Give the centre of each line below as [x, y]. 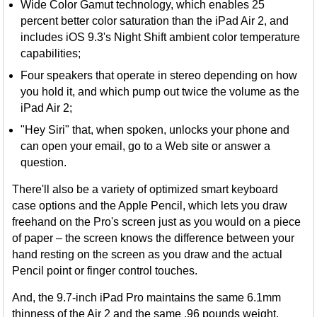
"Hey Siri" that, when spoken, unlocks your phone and [155, 130]
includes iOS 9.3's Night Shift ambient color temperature [161, 38]
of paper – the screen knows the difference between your [154, 238]
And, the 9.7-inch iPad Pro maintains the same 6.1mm [147, 298]
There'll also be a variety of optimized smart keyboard [145, 190]
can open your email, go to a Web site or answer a [146, 146]
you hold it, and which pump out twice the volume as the [160, 92]
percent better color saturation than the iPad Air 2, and [155, 21]
